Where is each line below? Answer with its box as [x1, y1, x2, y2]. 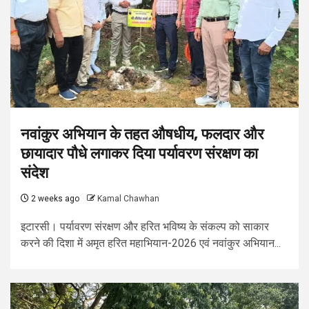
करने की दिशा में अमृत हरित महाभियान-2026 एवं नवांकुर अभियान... [21, 237, 281, 250]
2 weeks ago [29, 194, 79, 204]
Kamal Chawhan [97, 194, 159, 204]
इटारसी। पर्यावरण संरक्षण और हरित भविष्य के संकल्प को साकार [21, 220, 269, 234]
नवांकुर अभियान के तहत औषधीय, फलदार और [21, 125, 264, 144]
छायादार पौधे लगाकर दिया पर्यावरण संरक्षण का [21, 144, 258, 163]
